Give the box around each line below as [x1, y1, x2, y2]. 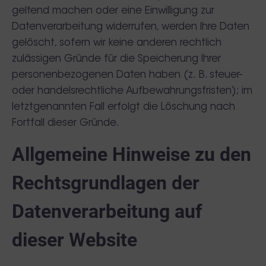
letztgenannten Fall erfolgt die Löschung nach [12, 102, 235, 112]
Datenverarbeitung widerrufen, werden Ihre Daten [12, 22, 249, 32]
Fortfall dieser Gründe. [12, 118, 119, 128]
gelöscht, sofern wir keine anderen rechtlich [12, 38, 221, 48]
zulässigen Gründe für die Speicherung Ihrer [12, 54, 221, 64]
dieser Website [12, 229, 137, 251]
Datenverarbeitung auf [12, 200, 202, 223]
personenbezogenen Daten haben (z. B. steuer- [12, 70, 242, 80]
